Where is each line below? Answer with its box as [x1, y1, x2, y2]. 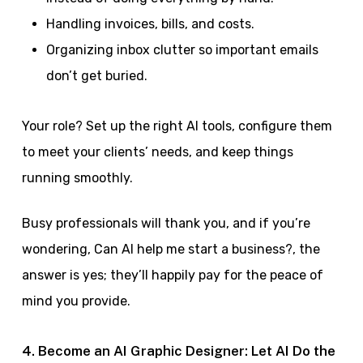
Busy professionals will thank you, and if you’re [21, 216, 310, 231]
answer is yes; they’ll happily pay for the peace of [21, 267, 323, 283]
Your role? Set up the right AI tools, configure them [21, 118, 332, 134]
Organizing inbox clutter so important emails [45, 42, 318, 58]
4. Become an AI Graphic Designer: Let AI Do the [21, 343, 335, 359]
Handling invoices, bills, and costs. [45, 16, 254, 32]
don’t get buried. [45, 68, 147, 83]
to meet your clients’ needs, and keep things [21, 144, 293, 160]
